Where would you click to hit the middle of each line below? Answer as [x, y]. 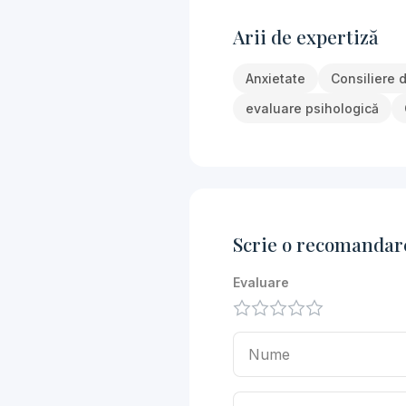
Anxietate [275, 78]
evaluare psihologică [312, 108]
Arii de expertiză [306, 36]
